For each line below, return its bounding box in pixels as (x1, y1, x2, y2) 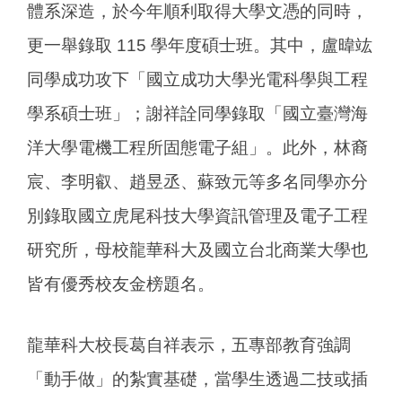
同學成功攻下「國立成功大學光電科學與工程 (27, 70, 368, 90)
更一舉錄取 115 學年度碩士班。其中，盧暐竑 (27, 36, 372, 56)
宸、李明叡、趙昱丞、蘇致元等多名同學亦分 (27, 172, 368, 192)
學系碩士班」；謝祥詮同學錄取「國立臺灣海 (27, 104, 368, 124)
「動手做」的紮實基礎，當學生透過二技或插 (27, 369, 368, 389)
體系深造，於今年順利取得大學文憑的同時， (27, 2, 368, 22)
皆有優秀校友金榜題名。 (27, 275, 214, 294)
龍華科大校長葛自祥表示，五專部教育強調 (27, 335, 351, 354)
